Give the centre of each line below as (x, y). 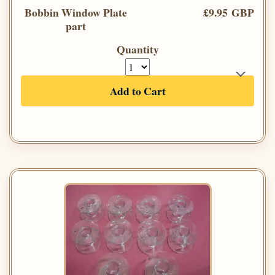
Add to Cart (137, 91)
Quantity (137, 49)
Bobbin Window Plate (76, 13)
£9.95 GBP (229, 13)
